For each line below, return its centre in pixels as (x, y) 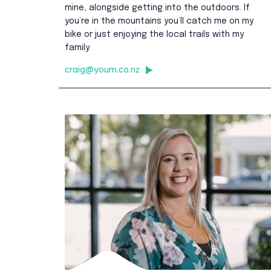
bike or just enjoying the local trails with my (155, 34)
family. (78, 47)
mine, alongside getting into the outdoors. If (158, 8)
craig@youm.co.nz (103, 69)
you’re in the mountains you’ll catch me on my (159, 21)
